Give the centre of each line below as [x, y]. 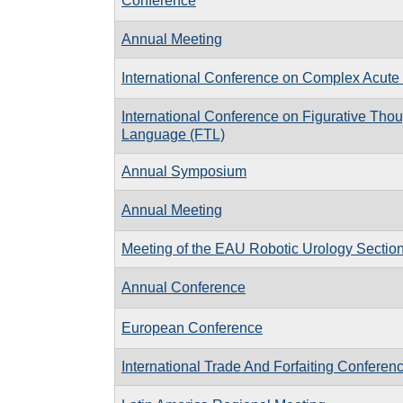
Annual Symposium [184, 171]
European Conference [192, 327]
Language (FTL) [173, 134]
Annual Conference [184, 287]
